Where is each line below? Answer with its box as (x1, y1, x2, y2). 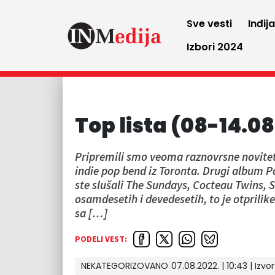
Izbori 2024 (187, 40, 244, 54)
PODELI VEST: (75, 233, 127, 244)
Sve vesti (187, 17, 233, 31)
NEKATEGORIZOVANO (81, 259, 168, 272)
